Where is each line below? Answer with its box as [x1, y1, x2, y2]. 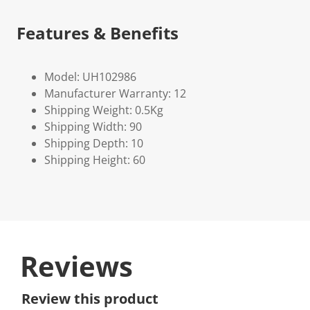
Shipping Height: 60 [44, 152, 145, 167]
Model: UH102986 [44, 69, 136, 84]
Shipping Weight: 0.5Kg [44, 102, 163, 118]
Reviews [20, 247, 133, 285]
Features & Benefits [17, 21, 179, 44]
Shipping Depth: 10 [44, 136, 143, 151]
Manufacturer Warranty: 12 [44, 86, 186, 101]
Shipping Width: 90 [44, 119, 142, 134]
